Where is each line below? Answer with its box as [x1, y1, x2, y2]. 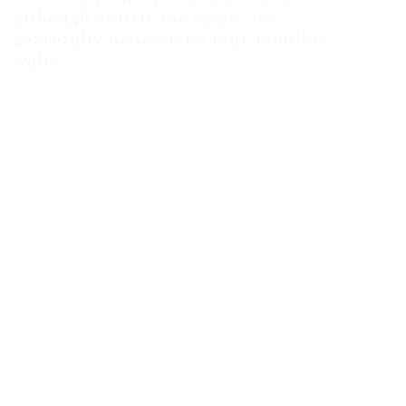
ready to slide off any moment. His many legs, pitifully [14, 284, 364, 299]
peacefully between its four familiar [14, 29, 328, 49]
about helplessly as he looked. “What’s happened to [14, 334, 343, 350]
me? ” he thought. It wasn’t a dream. [14, 360, 247, 375]
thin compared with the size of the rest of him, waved [14, 309, 355, 324]
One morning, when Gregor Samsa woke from [14, 83, 309, 99]
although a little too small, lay [14, 7, 279, 27]
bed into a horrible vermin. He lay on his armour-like [14, 134, 353, 150]
